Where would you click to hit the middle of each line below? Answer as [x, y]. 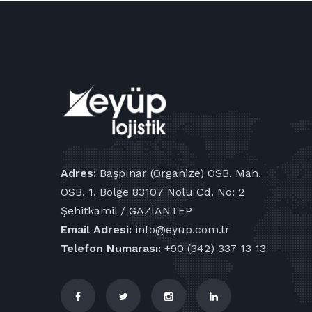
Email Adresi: [96, 229]
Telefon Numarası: [111, 248]
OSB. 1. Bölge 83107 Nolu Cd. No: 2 [153, 192]
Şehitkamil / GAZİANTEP [126, 210]
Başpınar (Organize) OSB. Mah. [179, 173]
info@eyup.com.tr [181, 229]
